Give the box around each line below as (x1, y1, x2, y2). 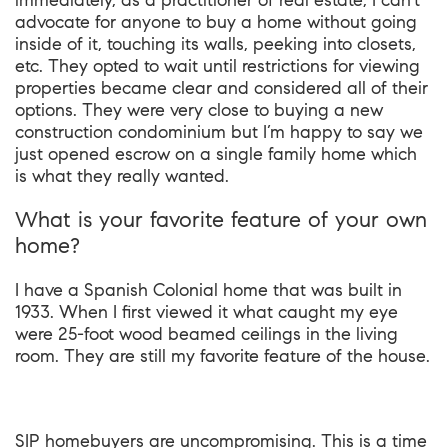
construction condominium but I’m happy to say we (15, 121, 423, 143)
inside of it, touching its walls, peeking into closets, (15, 33, 416, 55)
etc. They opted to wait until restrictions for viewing (15, 55, 420, 77)
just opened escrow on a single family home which (15, 143, 417, 165)
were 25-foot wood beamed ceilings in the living (15, 323, 398, 345)
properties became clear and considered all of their (15, 77, 428, 99)
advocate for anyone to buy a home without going (15, 11, 417, 33)
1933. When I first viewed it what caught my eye (15, 301, 398, 323)
